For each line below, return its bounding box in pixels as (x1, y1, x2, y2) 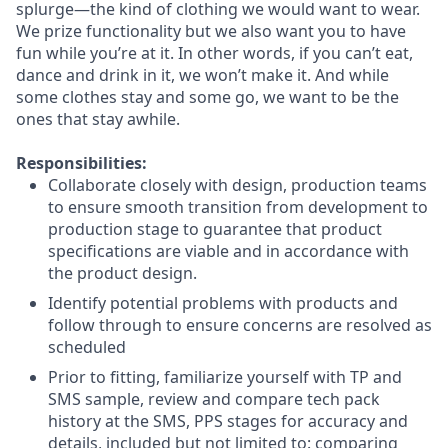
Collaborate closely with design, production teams (48, 174, 427, 196)
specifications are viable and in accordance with (48, 240, 409, 262)
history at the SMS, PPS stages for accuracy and (48, 410, 408, 432)
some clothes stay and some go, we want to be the (16, 86, 399, 108)
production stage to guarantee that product (48, 218, 382, 240)
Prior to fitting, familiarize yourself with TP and (48, 366, 402, 388)
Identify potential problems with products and (48, 292, 398, 314)
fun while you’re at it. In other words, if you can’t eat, (16, 42, 413, 64)
